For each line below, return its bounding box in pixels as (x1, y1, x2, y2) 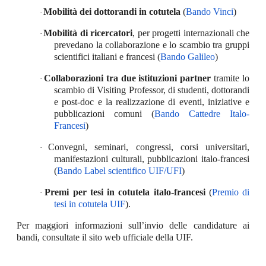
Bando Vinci (186, 6, 233, 17)
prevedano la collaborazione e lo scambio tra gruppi (54, 39, 249, 50)
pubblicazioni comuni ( (54, 108, 154, 119)
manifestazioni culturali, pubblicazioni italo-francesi (54, 153, 249, 164)
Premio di (211, 186, 249, 197)
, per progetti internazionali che (132, 27, 250, 38)
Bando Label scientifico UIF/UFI (57, 165, 182, 176)
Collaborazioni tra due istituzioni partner (43, 72, 211, 83)
